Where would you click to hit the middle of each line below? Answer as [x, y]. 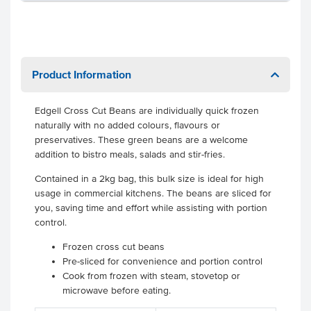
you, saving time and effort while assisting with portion [151, 208]
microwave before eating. [118, 291]
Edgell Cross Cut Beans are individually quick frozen [147, 111]
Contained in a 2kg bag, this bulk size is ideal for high [149, 179]
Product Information [82, 74]
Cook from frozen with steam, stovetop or [151, 276]
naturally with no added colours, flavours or [127, 125]
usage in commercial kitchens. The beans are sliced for [153, 193]
